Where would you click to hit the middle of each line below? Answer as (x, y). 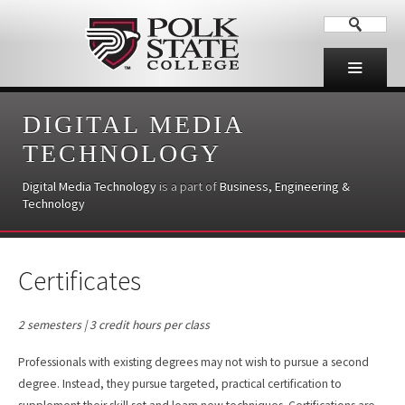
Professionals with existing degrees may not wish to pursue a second (193, 362)
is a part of (188, 187)
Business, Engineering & (285, 187)
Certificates (80, 281)
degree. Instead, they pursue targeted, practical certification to (180, 383)
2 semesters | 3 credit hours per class (114, 325)
